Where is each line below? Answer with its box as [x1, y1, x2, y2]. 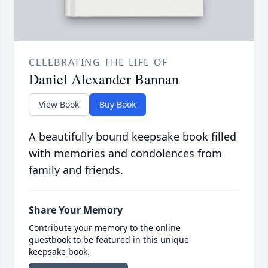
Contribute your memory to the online [29, 222, 181, 234]
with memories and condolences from [29, 146, 222, 161]
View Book [39, 99, 79, 111]
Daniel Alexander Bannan [29, 69, 179, 89]
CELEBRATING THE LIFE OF [29, 56, 168, 69]
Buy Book [99, 99, 136, 111]
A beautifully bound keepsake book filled [29, 129, 236, 144]
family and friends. [29, 163, 123, 178]
